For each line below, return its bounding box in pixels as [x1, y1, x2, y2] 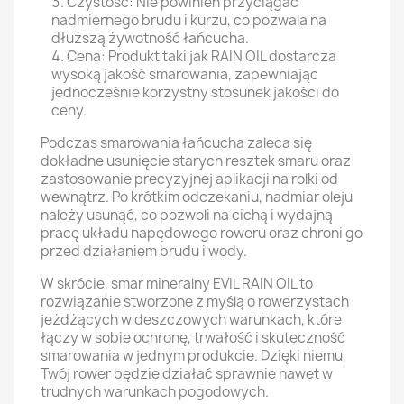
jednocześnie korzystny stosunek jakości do [51, 83, 339, 102]
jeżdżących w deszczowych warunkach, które [41, 310, 342, 329]
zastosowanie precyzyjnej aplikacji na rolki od [41, 170, 338, 188]
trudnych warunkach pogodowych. [41, 382, 269, 401]
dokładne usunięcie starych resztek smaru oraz [41, 151, 351, 170]
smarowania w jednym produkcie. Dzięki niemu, [41, 346, 346, 365]
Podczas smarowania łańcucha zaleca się [41, 133, 312, 152]
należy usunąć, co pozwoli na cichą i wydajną [41, 206, 333, 225]
